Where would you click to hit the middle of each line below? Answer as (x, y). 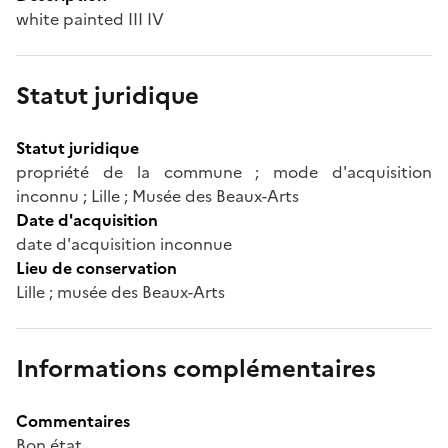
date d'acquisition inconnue (124, 243)
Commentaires (73, 420)
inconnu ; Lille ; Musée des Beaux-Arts (157, 195)
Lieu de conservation (96, 267)
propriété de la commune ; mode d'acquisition (224, 171)
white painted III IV (90, 18)
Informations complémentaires (196, 368)
